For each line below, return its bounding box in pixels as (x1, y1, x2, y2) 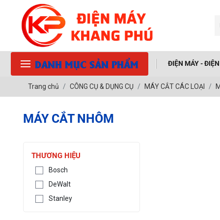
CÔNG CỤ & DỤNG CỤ (70, 82, 134, 90)
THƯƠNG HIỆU (31, 151, 81, 160)
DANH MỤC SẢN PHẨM (35, 57, 138, 70)
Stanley (49, 194, 73, 202)
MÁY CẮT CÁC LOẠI (144, 82, 205, 90)
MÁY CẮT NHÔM (23, 111, 114, 126)
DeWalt (49, 180, 71, 188)
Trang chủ (28, 82, 59, 90)
